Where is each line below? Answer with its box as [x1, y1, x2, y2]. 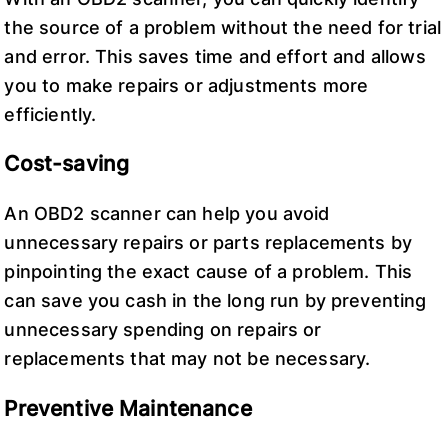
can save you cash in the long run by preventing [4, 290, 427, 312]
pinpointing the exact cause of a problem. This [4, 261, 413, 283]
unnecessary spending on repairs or [4, 319, 322, 341]
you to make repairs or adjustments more [4, 74, 369, 96]
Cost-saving [4, 151, 130, 177]
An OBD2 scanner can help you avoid [4, 203, 330, 225]
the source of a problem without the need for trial [4, 16, 441, 38]
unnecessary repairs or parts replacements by [4, 232, 413, 254]
